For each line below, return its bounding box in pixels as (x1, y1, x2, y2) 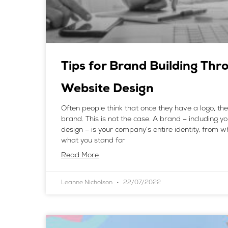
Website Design (61, 83, 154, 96)
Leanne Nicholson (61, 180, 114, 186)
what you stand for (61, 137, 125, 145)
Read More (61, 152, 99, 160)
